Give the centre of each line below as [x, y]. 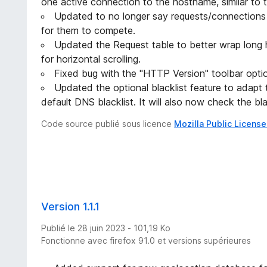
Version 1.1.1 [71, 206]
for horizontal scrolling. [91, 59]
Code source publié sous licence [108, 123]
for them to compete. [89, 30]
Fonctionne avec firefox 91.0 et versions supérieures [146, 240]
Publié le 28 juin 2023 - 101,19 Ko [106, 228]
